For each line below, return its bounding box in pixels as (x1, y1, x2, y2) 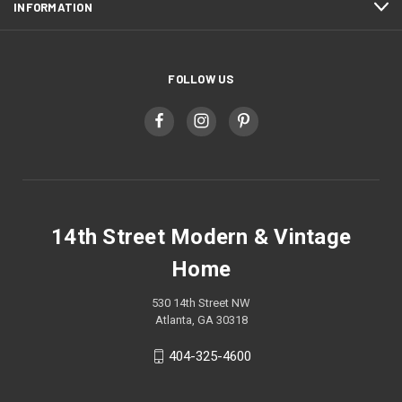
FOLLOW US (168, 71, 234, 86)
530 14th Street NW (152, 295, 250, 310)
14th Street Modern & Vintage (51, 223, 351, 249)
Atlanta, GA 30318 (154, 312, 248, 327)
